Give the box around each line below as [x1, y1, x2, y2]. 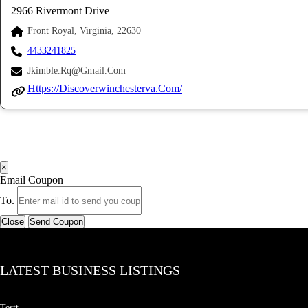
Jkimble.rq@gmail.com [27, 65, 126, 76]
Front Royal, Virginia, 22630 [27, 25, 141, 36]
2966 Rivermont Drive [11, 5, 109, 16]
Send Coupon [30, 217, 83, 227]
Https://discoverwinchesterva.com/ [27, 82, 182, 94]
